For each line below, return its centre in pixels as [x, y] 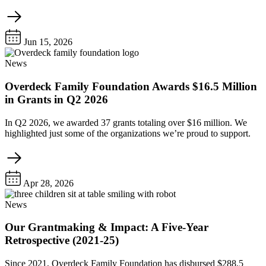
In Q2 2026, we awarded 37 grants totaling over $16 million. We [126, 122]
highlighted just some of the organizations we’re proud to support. [128, 133]
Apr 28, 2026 [47, 183]
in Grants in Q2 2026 [56, 99]
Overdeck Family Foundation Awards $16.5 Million [131, 86]
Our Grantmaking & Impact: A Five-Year [107, 227]
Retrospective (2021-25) [62, 240]
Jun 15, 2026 [47, 42]
